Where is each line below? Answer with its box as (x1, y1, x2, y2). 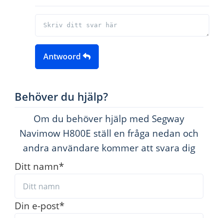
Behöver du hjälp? (15, 89, 108, 104)
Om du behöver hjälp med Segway (34, 111, 184, 125)
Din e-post (15, 199, 59, 213)
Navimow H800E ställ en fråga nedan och (19, 126, 199, 140)
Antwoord (43, 51, 83, 62)
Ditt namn (15, 159, 59, 173)
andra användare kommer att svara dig (23, 141, 195, 154)
